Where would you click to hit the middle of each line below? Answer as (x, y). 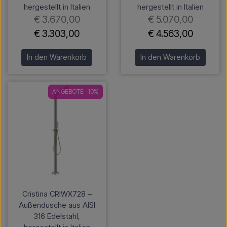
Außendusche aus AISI (57, 205)
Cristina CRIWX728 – (57, 194)
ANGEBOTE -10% (75, 91)
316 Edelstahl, (57, 216)
